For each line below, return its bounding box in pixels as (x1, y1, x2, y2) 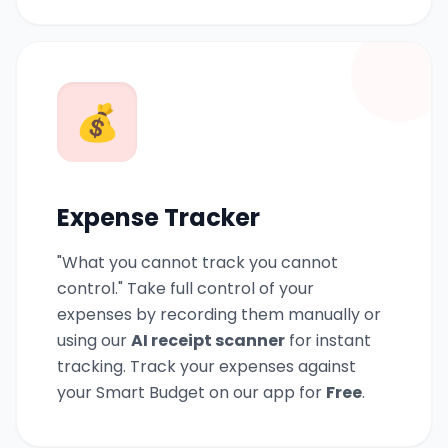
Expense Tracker (57, 200, 260, 234)
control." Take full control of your (57, 276, 314, 300)
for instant (285, 328, 371, 352)
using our (57, 328, 131, 352)
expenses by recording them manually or (57, 302, 381, 326)
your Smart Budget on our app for (57, 380, 326, 404)
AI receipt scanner (131, 328, 285, 352)
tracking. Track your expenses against (57, 354, 356, 378)
